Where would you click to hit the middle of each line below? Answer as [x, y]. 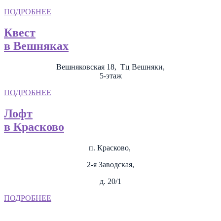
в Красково [34, 127]
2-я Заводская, [110, 164]
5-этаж [110, 75]
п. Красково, [110, 147]
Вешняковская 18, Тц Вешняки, [110, 67]
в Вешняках [36, 46]
